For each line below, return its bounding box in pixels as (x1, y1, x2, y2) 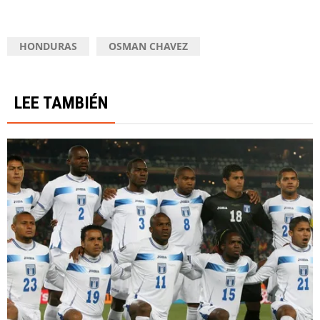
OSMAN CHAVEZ (109, 39, 188, 53)
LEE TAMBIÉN (14, 92, 108, 113)
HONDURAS (19, 39, 77, 53)
